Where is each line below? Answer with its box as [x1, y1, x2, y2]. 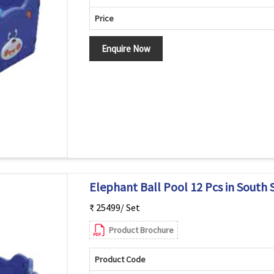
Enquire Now [101, 43, 150, 54]
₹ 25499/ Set [89, 201, 140, 213]
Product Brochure [108, 224, 174, 235]
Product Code [94, 254, 146, 265]
